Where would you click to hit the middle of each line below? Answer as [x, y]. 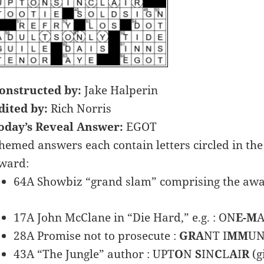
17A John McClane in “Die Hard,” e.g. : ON [124, 218]
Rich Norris [79, 109]
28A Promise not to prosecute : [96, 236]
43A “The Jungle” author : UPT [94, 254]
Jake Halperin [119, 90]
